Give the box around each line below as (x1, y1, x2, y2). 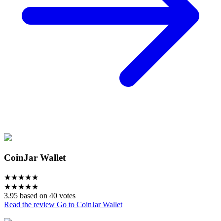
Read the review (4, 200, 57, 209)
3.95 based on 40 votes (4, 191, 75, 200)
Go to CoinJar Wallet (57, 200, 122, 209)
